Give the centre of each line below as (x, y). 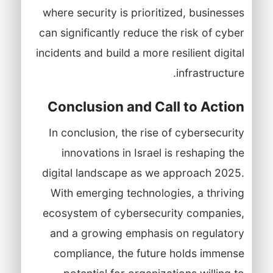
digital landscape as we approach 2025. (143, 172)
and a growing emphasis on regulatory (147, 233)
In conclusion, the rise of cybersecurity (146, 132)
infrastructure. (210, 73)
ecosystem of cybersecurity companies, (143, 213)
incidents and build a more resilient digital (140, 52)
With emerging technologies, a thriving (147, 193)
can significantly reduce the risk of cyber (141, 32)
